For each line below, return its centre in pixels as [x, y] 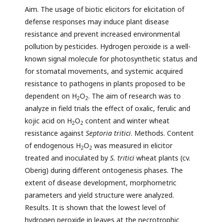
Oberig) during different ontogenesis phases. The [104, 170]
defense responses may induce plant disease [97, 22]
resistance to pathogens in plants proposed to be [105, 84]
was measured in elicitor [132, 146]
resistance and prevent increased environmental [102, 34]
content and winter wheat [126, 121]
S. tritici [122, 158]
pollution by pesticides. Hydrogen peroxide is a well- [108, 47]
